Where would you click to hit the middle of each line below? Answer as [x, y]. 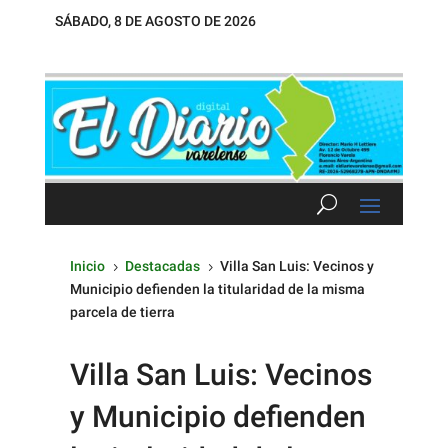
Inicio [87, 265]
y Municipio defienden [218, 416]
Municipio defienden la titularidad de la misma [217, 288]
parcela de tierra [122, 311]
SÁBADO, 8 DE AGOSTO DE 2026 [155, 21]
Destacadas [162, 265]
